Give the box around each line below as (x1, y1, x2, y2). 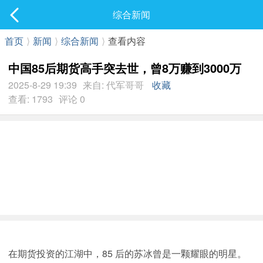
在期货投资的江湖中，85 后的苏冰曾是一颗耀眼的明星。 (8, 247, 247, 260)
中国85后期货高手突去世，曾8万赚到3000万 (8, 59, 241, 76)
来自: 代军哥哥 (83, 78, 144, 92)
